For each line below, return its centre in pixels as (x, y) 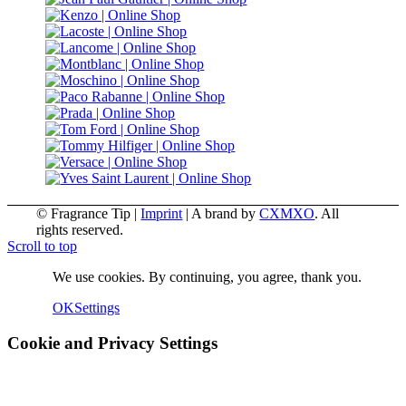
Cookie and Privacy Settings (112, 343)
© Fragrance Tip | (89, 214)
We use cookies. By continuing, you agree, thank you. (207, 277)
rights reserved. (80, 230)
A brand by (226, 214)
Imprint (162, 214)
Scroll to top (42, 246)
